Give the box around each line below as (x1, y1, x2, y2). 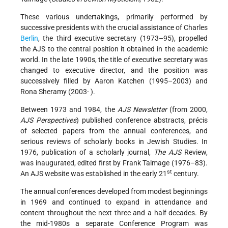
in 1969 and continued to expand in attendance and (20, 198, 208, 207)
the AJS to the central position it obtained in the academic (20, 45, 208, 53)
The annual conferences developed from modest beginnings (20, 187, 208, 196)
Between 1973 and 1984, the (20, 105, 118, 114)
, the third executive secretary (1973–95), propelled (38, 34, 208, 43)
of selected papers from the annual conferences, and (20, 127, 208, 135)
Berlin (20, 34, 38, 43)
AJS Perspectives (20, 116, 76, 125)
